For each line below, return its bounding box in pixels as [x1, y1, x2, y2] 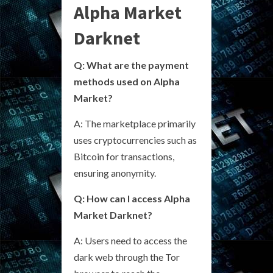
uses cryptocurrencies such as [74, 133, 197, 146]
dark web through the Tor [74, 250, 180, 263]
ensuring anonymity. [74, 166, 156, 179]
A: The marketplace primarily [74, 117, 196, 129]
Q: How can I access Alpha [74, 192, 190, 204]
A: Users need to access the [74, 234, 187, 246]
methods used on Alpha [74, 75, 180, 87]
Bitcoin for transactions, [74, 150, 174, 162]
